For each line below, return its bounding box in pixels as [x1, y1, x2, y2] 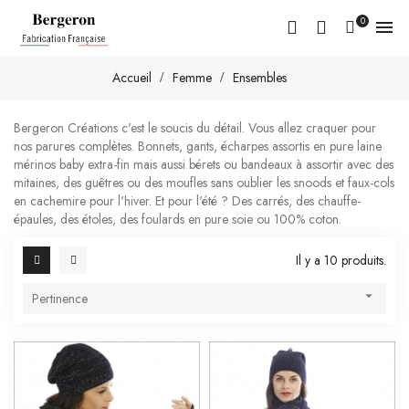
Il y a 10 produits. [296, 250, 386, 269]
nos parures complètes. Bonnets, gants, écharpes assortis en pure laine [14, 136, 382, 155]
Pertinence [32, 288, 88, 308]
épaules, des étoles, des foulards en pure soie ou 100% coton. [14, 209, 341, 228]
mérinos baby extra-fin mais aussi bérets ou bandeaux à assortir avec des [14, 154, 393, 173]
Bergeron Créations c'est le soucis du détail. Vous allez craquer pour [14, 118, 376, 137]
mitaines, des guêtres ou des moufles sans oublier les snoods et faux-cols [14, 173, 394, 192]
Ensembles [233, 68, 287, 88]
